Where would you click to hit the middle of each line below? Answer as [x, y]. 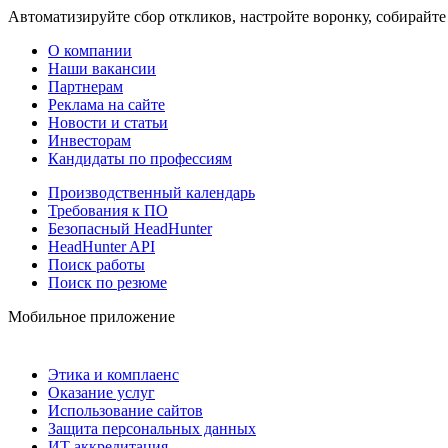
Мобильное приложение [91, 317]
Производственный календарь [151, 193]
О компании [90, 51]
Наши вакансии [102, 69]
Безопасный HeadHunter [130, 229]
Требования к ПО [108, 211]
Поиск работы [96, 265]
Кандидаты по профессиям [140, 159]
